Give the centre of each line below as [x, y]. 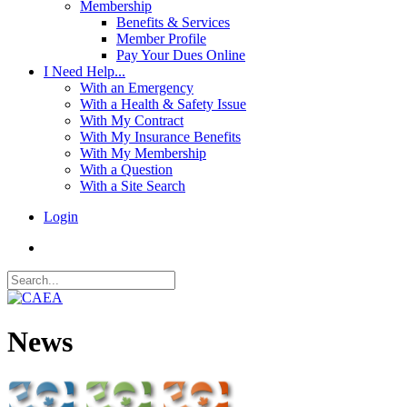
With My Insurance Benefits [160, 137]
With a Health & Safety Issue [163, 104]
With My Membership [143, 153]
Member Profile [161, 39]
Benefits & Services [173, 22]
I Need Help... [84, 71]
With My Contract [132, 120]
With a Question [126, 169]
